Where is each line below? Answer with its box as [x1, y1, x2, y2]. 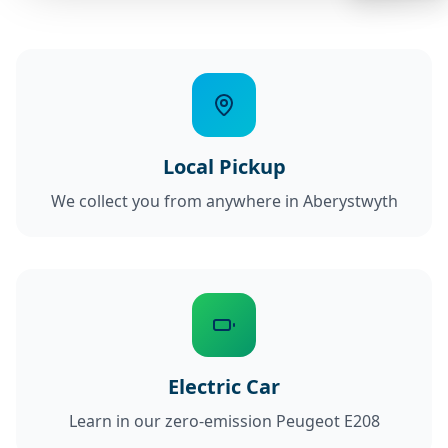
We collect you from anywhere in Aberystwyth [50, 189, 398, 212]
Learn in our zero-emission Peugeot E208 [68, 409, 380, 432]
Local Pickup [162, 152, 286, 180]
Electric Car [168, 372, 280, 400]
